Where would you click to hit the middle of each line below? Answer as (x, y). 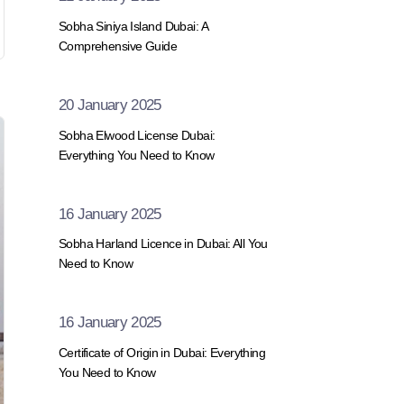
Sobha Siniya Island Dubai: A (133, 26)
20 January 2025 (110, 105)
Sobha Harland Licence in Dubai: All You (163, 244)
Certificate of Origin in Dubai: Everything (162, 352)
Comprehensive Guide (118, 46)
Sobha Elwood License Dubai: (137, 135)
